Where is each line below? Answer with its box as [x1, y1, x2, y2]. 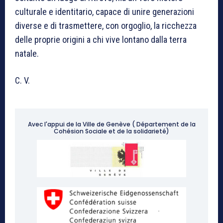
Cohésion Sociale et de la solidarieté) [54, 126, 169, 135]
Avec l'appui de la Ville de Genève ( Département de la [27, 119, 196, 128]
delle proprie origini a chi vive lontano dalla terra [15, 34, 187, 45]
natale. [15, 48, 39, 59]
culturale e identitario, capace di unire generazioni [15, 6, 194, 17]
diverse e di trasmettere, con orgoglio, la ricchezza [15, 20, 197, 31]
